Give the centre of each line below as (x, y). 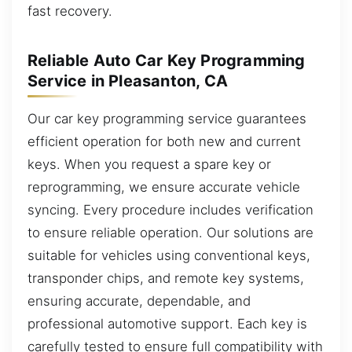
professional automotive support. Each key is (167, 323)
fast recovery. (70, 11)
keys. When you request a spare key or (149, 164)
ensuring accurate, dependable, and (139, 301)
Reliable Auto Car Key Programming (167, 60)
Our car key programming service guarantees (167, 118)
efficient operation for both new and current (164, 141)
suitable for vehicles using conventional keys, (169, 255)
